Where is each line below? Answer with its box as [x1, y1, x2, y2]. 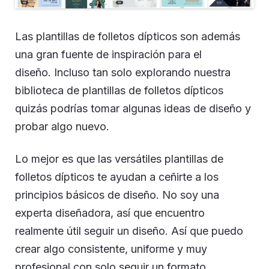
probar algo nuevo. [15, 120, 109, 133]
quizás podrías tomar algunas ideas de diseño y [15, 102, 251, 115]
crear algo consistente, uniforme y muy [15, 243, 207, 255]
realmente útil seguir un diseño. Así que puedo [15, 225, 243, 237]
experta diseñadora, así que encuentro [15, 207, 205, 219]
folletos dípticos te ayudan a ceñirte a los [15, 171, 219, 183]
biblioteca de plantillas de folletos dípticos [15, 84, 223, 97]
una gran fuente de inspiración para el [15, 48, 202, 61]
